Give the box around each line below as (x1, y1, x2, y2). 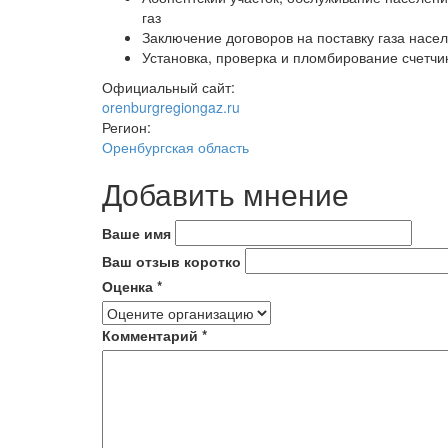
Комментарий (102, 325, 202, 345)
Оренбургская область (102, 137, 249, 157)
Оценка (102, 276, 157, 296)
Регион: (102, 117, 155, 137)
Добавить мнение (102, 172, 349, 215)
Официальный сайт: (102, 77, 239, 97)
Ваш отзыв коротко (102, 251, 241, 271)
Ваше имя (102, 223, 171, 243)
